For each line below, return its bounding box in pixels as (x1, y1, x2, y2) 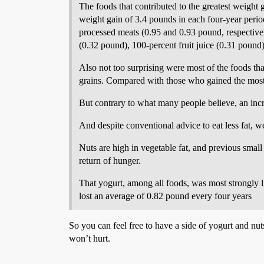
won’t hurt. (69, 233, 110, 243)
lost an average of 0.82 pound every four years (79, 190, 252, 201)
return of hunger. (79, 155, 141, 166)
